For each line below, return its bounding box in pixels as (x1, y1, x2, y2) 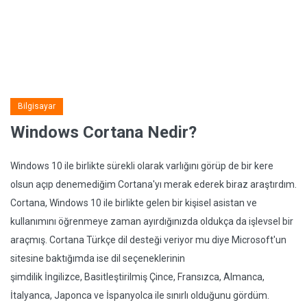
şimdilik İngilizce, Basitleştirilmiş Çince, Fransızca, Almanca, (10, 271, 265, 282)
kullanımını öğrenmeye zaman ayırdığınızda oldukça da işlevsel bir (10, 216, 293, 227)
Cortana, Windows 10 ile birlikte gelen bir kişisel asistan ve (10, 197, 257, 208)
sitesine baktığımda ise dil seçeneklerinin (10, 253, 185, 264)
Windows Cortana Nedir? (10, 123, 197, 142)
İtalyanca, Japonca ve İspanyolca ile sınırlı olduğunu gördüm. (10, 290, 269, 301)
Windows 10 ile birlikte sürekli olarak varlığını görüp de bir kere (10, 160, 273, 171)
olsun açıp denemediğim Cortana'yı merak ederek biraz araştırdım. (10, 179, 297, 190)
